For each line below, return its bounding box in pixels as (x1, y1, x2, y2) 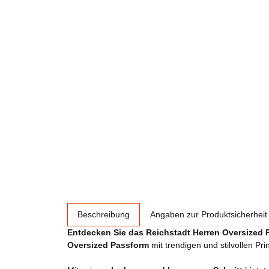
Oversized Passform (67, 240, 149, 250)
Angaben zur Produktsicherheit (150, 210, 267, 219)
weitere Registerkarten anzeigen (67, 204, 190, 213)
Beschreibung (77, 210, 130, 219)
